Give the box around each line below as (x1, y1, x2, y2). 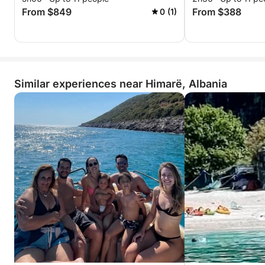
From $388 (192, 6, 241, 18)
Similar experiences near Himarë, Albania (14, 77, 227, 90)
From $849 (22, 6, 72, 18)
